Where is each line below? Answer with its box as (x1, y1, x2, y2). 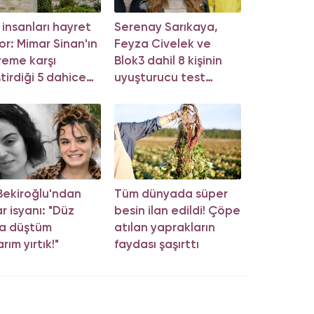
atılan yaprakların (114, 222, 215, 235)
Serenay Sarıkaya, (114, 22, 218, 34)
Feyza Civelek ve (114, 39, 211, 51)
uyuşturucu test (114, 72, 205, 85)
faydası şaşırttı (114, 239, 199, 252)
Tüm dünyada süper (114, 189, 228, 201)
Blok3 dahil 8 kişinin (114, 55, 222, 68)
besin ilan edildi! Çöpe (114, 205, 240, 218)
